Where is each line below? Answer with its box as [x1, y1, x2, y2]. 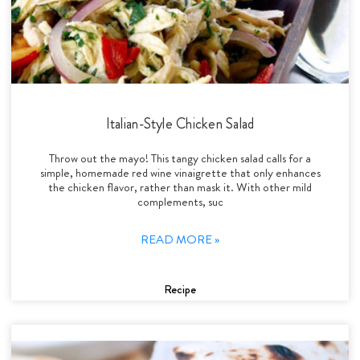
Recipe [164, 280, 196, 298]
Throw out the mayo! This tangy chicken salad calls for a [49, 149, 311, 167]
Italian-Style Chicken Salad [105, 112, 255, 134]
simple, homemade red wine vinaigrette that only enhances [39, 163, 321, 182]
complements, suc [137, 192, 223, 211]
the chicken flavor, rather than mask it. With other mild [48, 178, 312, 196]
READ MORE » [141, 230, 219, 248]
